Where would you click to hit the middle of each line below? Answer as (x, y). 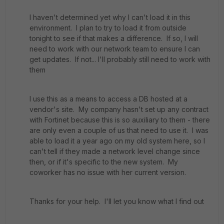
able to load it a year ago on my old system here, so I (117, 140)
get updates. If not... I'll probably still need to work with (120, 59)
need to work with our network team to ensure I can (115, 48)
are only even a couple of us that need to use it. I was (119, 130)
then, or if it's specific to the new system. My (104, 161)
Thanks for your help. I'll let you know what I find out (117, 201)
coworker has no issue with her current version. (108, 172)
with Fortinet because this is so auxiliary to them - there (120, 119)
